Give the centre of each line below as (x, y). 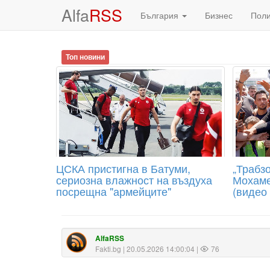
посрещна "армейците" (114, 191)
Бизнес (219, 15)
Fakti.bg (108, 249)
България (161, 15)
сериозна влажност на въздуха (134, 180)
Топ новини (86, 57)
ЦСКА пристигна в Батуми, (123, 168)
